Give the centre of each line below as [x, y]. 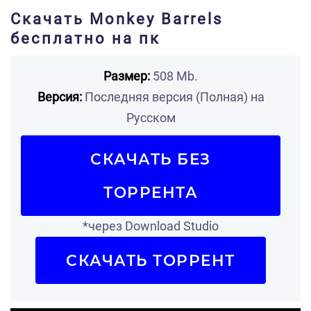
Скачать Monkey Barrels [117, 19]
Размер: [127, 76]
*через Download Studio [151, 226]
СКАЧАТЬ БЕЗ [151, 159]
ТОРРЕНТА [151, 192]
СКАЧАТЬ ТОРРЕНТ [151, 260]
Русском [151, 118]
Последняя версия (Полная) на [173, 97]
